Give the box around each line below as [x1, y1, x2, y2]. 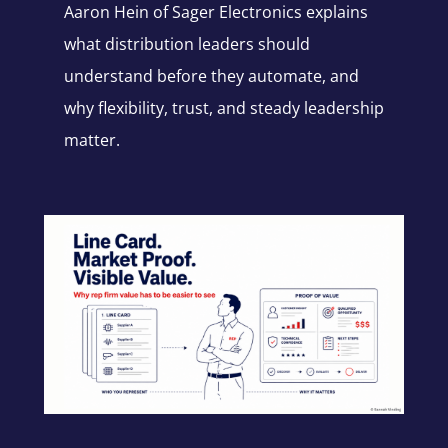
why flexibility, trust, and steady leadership [63, 97, 384, 120]
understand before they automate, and [63, 65, 359, 88]
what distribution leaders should [63, 33, 310, 56]
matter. [63, 129, 120, 152]
